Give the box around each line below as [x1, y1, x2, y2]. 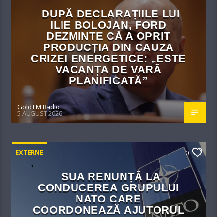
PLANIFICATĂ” [69, 75, 148, 87]
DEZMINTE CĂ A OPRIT [46, 30, 170, 43]
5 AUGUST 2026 [17, 108, 62, 118]
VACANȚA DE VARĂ [55, 63, 162, 76]
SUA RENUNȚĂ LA [61, 170, 161, 183]
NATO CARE [76, 193, 141, 205]
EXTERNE [15, 148, 44, 157]
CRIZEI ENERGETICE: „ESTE [31, 52, 186, 65]
